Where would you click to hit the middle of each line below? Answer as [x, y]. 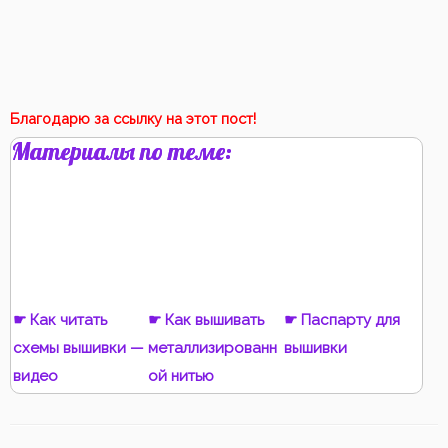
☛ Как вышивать [206, 319]
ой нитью [181, 375]
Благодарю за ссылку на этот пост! [133, 119]
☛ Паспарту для [341, 319]
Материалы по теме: [121, 151]
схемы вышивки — [78, 347]
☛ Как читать [60, 319]
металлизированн [213, 347]
